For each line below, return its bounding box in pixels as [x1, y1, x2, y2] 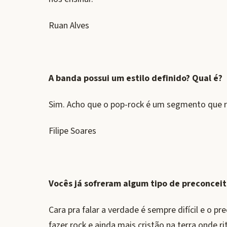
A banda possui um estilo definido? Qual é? [49, 72, 222, 85]
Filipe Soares [49, 125, 96, 137]
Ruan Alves [49, 19, 89, 32]
